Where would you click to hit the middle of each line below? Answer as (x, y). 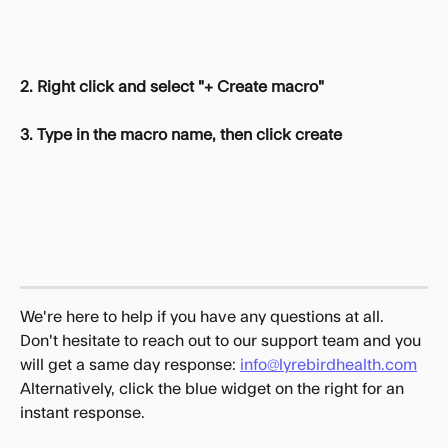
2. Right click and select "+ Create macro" (172, 87)
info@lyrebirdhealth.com (328, 364)
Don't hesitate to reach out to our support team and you (222, 340)
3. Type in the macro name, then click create (181, 135)
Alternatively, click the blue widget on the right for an (214, 388)
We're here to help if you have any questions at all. (204, 316)
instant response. (82, 412)
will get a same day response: (130, 364)
